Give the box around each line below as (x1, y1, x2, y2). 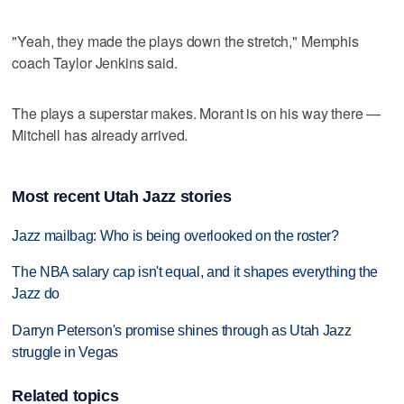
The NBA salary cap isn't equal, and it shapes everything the (12, 264, 379, 280)
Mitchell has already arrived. (12, 124, 188, 145)
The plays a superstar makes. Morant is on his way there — (12, 102, 381, 124)
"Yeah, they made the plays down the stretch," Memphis (12, 30, 359, 51)
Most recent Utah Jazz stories (12, 187, 232, 206)
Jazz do (12, 286, 60, 302)
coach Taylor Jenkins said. (12, 51, 178, 73)
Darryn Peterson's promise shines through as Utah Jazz (12, 323, 352, 339)
